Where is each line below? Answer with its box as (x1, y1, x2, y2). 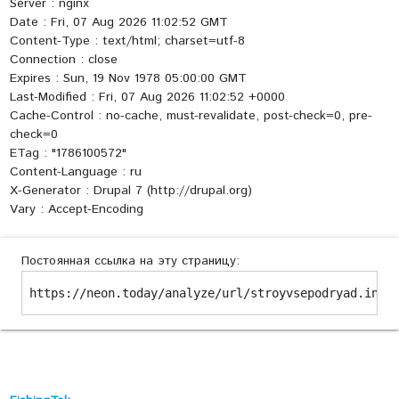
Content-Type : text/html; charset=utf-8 (9, 32, 245, 51)
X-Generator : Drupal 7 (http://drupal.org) (9, 182, 252, 200)
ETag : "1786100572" (9, 144, 126, 163)
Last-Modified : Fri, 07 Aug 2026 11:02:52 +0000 (9, 88, 285, 107)
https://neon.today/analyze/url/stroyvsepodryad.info (29, 286, 393, 301)
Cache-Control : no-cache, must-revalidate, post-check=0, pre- (9, 107, 372, 126)
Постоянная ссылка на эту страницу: (21, 252, 240, 271)
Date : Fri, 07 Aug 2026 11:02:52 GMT (9, 13, 228, 32)
